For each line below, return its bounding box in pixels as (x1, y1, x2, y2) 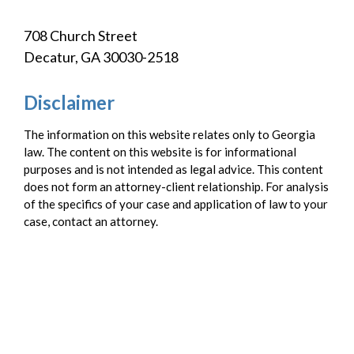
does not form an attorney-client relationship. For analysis (24, 179, 329, 194)
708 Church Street (24, 26, 137, 44)
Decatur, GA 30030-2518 (24, 47, 179, 66)
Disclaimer (24, 90, 115, 114)
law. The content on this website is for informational (24, 144, 296, 159)
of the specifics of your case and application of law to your (24, 196, 328, 211)
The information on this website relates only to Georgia (24, 126, 315, 141)
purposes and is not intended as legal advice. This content (24, 161, 323, 176)
